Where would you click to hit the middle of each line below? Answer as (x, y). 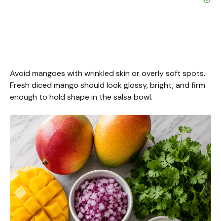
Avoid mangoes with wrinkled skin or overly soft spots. (108, 74)
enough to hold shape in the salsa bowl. (81, 97)
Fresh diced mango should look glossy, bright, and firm (108, 85)
